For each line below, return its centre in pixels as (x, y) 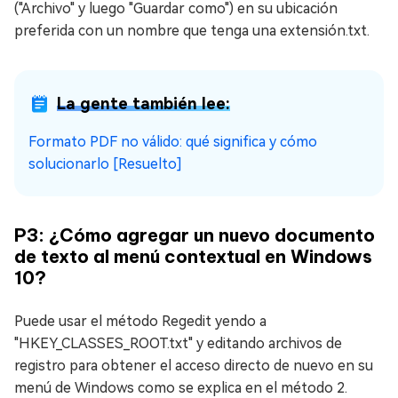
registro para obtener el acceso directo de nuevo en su (194, 365)
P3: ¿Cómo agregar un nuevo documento (195, 235)
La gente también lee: (143, 103)
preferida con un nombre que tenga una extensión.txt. (192, 30)
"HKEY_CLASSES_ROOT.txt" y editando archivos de (178, 343)
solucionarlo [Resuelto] (105, 163)
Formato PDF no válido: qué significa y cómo (173, 141)
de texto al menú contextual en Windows (193, 256)
